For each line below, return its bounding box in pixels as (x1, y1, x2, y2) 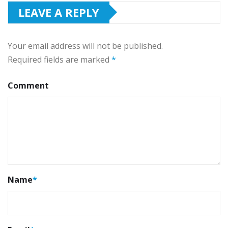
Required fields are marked (8, 53, 111, 65)
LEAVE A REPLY (18, 4, 99, 20)
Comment (8, 79, 49, 91)
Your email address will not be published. (8, 40, 163, 51)
